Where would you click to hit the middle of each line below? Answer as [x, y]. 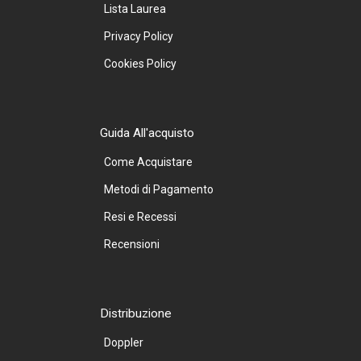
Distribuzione [136, 314]
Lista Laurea [135, 9]
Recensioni [132, 245]
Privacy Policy [139, 37]
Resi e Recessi [140, 217]
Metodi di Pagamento [159, 190]
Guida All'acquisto [147, 133]
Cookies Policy [140, 64]
